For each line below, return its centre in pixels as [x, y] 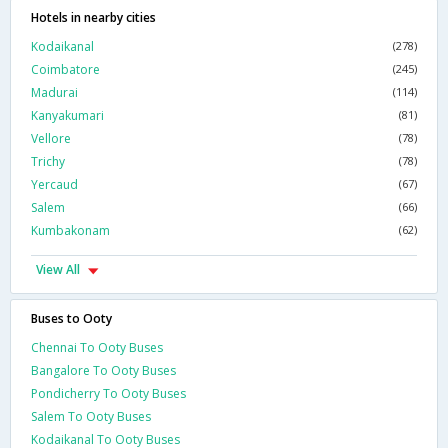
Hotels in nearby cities [93, 18]
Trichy [48, 162]
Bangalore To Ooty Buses [103, 371]
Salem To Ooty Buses [91, 417]
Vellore [51, 139]
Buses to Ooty [71, 319]
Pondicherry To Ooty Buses [108, 394]
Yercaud [54, 185]
